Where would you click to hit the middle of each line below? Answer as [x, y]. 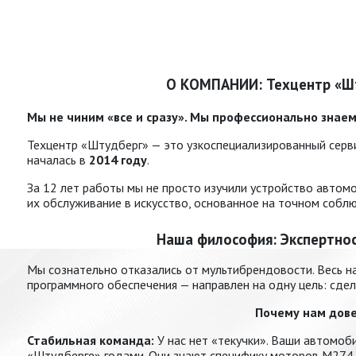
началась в [58, 160]
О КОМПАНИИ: [216, 85]
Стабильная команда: [91, 341]
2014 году [118, 160]
